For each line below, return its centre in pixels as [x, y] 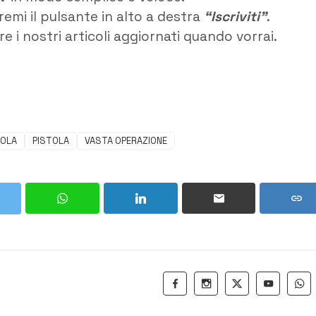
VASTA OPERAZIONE [126, 140]
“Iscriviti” [235, 17]
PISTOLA [51, 140]
